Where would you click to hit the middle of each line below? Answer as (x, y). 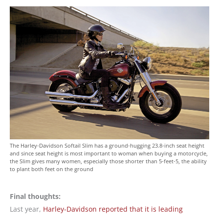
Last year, (26, 209)
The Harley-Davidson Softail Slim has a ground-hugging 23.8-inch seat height (107, 146)
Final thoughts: (35, 197)
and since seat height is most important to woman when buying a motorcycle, (109, 153)
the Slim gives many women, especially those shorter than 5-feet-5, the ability (108, 161)
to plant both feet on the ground (52, 169)
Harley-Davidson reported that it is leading (113, 209)
